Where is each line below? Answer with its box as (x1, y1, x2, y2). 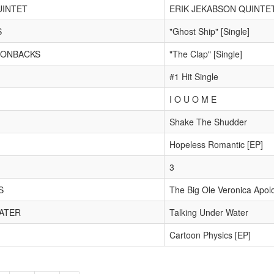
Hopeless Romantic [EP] (169, 138, 263, 150)
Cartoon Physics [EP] (169, 229, 251, 241)
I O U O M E (169, 93, 217, 105)
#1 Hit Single (169, 70, 218, 83)
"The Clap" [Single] (169, 48, 242, 60)
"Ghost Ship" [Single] (169, 25, 250, 37)
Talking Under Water (169, 206, 248, 218)
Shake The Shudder (169, 116, 247, 128)
